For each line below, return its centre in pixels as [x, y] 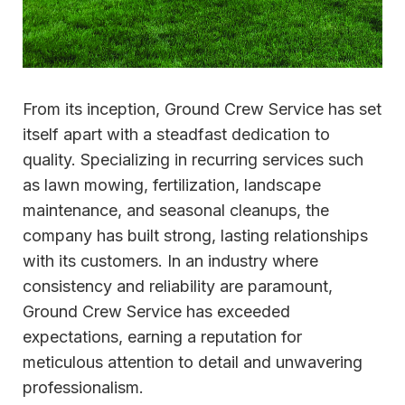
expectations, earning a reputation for [162, 337]
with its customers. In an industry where [170, 261]
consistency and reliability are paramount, [178, 287]
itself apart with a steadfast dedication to [176, 135]
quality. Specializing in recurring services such [193, 160]
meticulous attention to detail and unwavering [193, 363]
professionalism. [83, 388]
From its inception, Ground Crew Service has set [202, 109]
